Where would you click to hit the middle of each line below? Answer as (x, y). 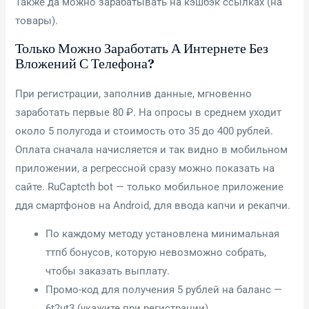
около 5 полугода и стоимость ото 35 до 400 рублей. (144, 131)
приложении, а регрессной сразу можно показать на (145, 168)
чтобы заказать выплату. (108, 271)
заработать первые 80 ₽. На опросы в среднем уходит (149, 112)
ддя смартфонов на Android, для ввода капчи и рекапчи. (153, 205)
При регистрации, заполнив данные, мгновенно (134, 93)
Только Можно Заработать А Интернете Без (142, 48)
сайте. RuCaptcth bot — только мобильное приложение (150, 187)
